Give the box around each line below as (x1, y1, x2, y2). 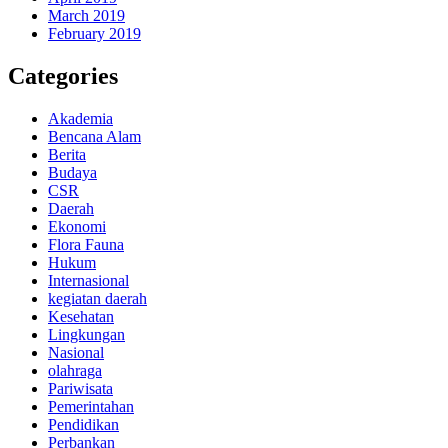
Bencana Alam (48, 127, 141, 145)
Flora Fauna (48, 235, 124, 253)
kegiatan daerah (48, 289, 147, 307)
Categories (8, 62, 118, 89)
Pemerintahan (48, 397, 134, 415)
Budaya (48, 163, 97, 181)
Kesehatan (48, 307, 114, 325)
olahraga (48, 361, 102, 379)
